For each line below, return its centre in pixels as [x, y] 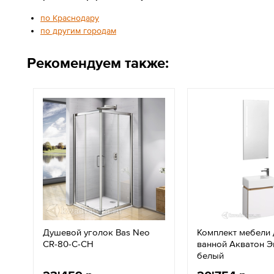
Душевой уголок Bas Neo [96, 232]
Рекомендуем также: [98, 63]
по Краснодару [70, 18]
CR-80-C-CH [68, 244]
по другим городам [78, 31]
